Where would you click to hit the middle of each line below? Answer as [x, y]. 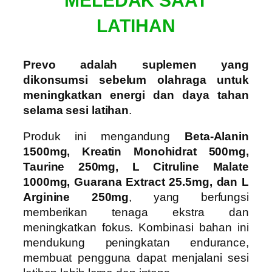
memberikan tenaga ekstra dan [136, 212]
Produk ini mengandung [104, 137]
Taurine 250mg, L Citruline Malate [136, 167]
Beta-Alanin [217, 137]
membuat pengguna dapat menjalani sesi [136, 258]
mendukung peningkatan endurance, [136, 243]
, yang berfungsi [189, 197]
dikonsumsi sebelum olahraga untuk [136, 80]
